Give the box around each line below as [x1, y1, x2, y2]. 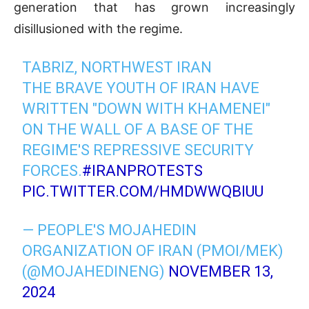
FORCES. [22, 162, 83, 180]
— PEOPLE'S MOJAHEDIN [22, 221, 197, 239]
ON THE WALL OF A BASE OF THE [22, 121, 254, 139]
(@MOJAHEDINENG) [22, 263, 169, 281]
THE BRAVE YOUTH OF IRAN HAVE [22, 79, 260, 97]
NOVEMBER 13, [168, 263, 274, 281]
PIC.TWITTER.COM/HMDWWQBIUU [22, 183, 264, 201]
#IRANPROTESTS [82, 162, 203, 180]
